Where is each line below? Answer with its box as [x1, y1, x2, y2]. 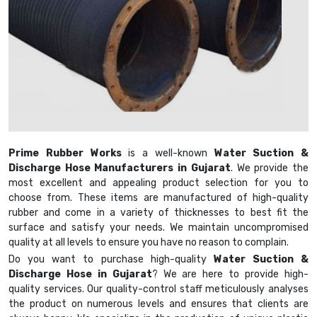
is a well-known [121, 147, 214, 160]
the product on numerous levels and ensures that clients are [8, 298, 309, 311]
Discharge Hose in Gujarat [8, 268, 152, 281]
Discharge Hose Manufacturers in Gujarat [8, 162, 231, 175]
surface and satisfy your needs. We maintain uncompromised [8, 221, 309, 234]
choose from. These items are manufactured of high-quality [8, 192, 309, 204]
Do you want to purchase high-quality [8, 253, 214, 266]
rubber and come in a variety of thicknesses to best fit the [8, 207, 309, 219]
